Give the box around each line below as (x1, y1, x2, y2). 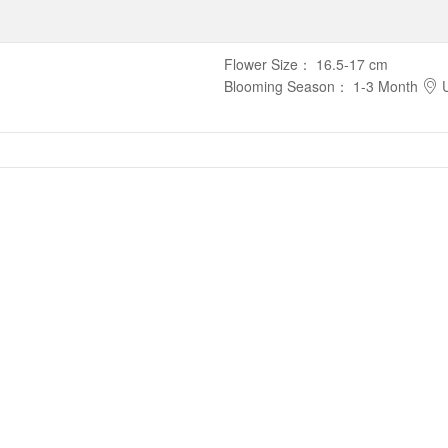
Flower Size (224, 54, 298, 74)
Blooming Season (224, 76, 335, 96)
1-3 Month (353, 76, 418, 96)
